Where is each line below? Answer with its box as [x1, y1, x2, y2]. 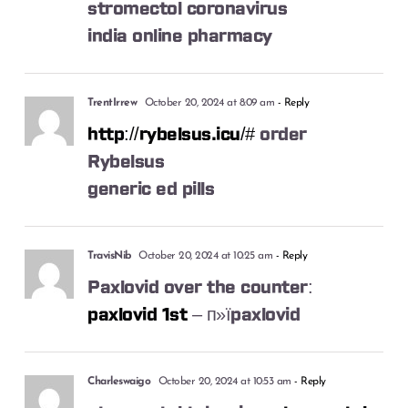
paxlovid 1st [87, 305, 188, 324]
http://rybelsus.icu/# [87, 125, 255, 144]
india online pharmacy [87, 26, 272, 46]
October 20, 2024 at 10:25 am [135, 250, 273, 261]
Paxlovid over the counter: [87, 278, 313, 297]
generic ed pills [87, 179, 215, 199]
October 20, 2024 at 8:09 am [141, 97, 275, 108]
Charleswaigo [87, 375, 151, 387]
